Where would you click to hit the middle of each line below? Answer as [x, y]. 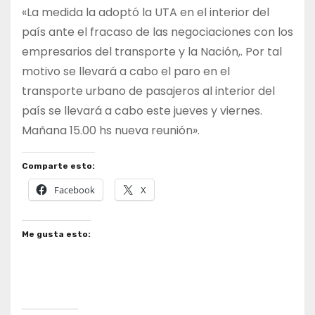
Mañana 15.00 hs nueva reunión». [111, 130]
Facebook [75, 189]
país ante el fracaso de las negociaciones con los [157, 32]
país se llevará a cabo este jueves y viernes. [142, 110]
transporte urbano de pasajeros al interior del [148, 91]
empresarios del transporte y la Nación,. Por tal [152, 51]
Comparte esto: [58, 166]
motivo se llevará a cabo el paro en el [126, 71]
